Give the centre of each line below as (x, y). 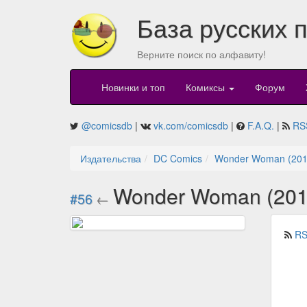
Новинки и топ (133, 87)
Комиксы (207, 87)
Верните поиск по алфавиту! (201, 54)
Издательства (111, 159)
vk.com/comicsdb (191, 126)
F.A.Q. (261, 126)
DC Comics (178, 159)
